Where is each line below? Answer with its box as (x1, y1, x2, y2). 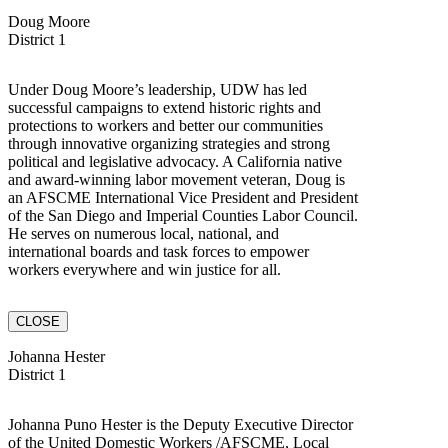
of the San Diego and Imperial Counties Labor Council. (8, 206, 358, 224)
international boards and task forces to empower (8, 242, 309, 260)
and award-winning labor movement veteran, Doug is (8, 170, 345, 188)
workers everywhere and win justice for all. (8, 260, 281, 278)
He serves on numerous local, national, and (8, 224, 279, 242)
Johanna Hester (8, 347, 105, 365)
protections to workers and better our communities (8, 116, 323, 134)
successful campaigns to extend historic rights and (8, 98, 321, 116)
